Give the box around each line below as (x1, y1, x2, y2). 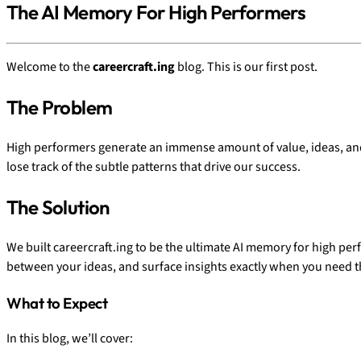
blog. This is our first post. (175, 58, 317, 77)
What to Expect (6, 293, 108, 313)
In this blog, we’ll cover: (6, 330, 133, 348)
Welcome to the (6, 58, 93, 77)
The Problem (6, 95, 113, 120)
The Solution (6, 194, 110, 219)
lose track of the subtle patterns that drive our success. (6, 157, 301, 176)
